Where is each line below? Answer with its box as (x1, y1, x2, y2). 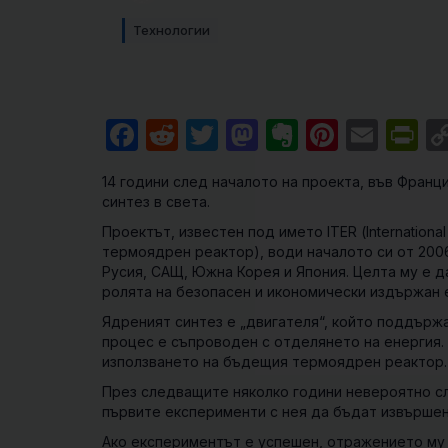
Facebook (138, 115, 287, 154)
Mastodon (258, 115, 410, 154)
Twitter (218, 115, 325, 154)
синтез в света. (102, 193, 210, 210)
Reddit (178, 115, 277, 154)
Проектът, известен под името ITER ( (102, 223, 366, 240)
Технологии (133, 22, 210, 38)
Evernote (298, 115, 434, 154)
